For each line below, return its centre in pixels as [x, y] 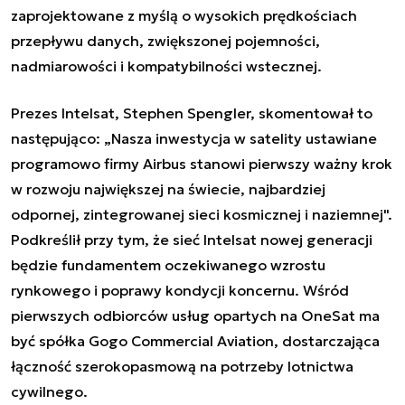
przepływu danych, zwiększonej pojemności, [165, 41]
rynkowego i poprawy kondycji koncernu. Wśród [180, 291]
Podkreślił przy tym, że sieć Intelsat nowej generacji [192, 240]
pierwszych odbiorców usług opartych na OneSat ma [195, 316]
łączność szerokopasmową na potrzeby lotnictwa [182, 367]
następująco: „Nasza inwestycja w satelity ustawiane [194, 139]
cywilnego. [49, 392]
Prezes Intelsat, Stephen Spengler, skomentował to [192, 113]
